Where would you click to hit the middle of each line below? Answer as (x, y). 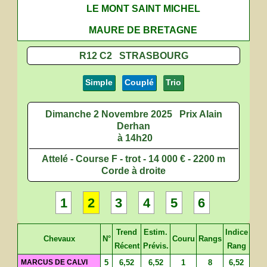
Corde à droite (133, 171)
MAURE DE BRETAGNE (143, 30)
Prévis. (156, 246)
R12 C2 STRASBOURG (133, 56)
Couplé (139, 83)
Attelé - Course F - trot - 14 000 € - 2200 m (133, 159)
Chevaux (59, 238)
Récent (127, 246)
